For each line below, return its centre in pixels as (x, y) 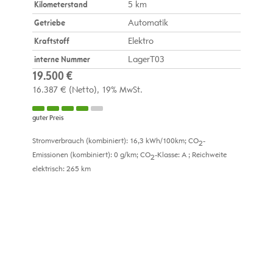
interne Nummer (62, 60)
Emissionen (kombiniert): (73, 155)
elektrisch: (49, 169)
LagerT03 (147, 60)
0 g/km (125, 155)
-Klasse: (168, 155)
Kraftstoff (51, 41)
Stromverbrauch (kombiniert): (81, 141)
